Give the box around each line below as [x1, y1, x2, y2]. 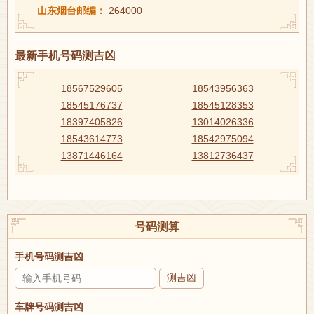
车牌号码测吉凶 [15, 301, 83, 313]
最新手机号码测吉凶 [15, 49, 116, 62]
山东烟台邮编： [37, 4, 106, 16]
